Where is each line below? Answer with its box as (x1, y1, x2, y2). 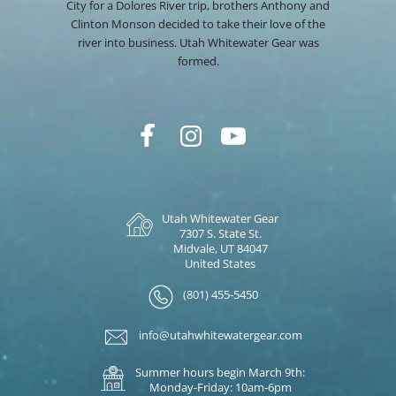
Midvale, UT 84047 (172, 240, 268, 257)
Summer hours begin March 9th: (135, 364, 305, 381)
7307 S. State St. (179, 225, 262, 242)
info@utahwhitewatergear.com (138, 327, 302, 344)
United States (185, 255, 255, 272)
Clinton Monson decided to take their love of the (71, 16, 325, 33)
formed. (177, 53, 219, 70)
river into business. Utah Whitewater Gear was (77, 34, 319, 51)
